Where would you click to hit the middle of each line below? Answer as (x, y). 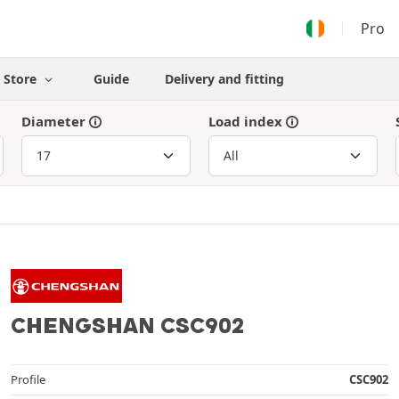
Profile (28, 379)
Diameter (53, 121)
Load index (245, 121)
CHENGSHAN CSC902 (127, 325)
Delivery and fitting (224, 79)
